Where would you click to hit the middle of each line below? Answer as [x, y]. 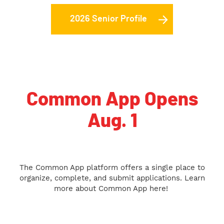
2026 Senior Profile [108, 19]
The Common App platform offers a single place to [112, 167]
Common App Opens [112, 100]
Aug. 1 [112, 121]
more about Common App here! [112, 188]
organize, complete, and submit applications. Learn [112, 178]
